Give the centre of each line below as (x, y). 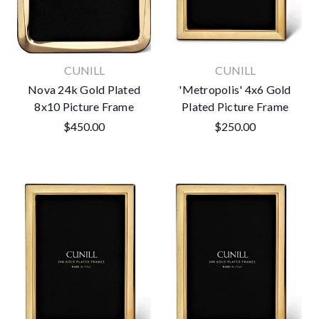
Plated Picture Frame (235, 107)
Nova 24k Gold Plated (84, 90)
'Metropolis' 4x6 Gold (235, 90)
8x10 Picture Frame (84, 107)
